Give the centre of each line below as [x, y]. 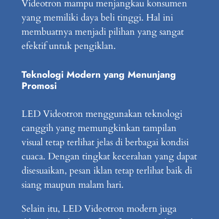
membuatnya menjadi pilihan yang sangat [102, 32]
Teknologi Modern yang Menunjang [99, 75]
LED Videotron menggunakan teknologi [102, 114]
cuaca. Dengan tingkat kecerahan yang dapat [109, 157]
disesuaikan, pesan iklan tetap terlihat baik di [107, 171]
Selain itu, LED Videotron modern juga [99, 208]
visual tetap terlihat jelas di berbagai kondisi [105, 142]
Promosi [39, 86]
